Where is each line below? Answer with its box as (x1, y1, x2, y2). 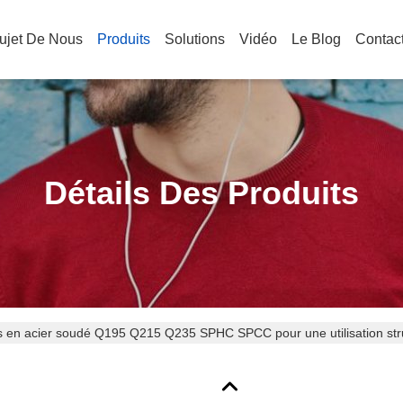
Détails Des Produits (44, 175, 359, 211)
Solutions (165, 31, 225, 47)
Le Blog (291, 31, 341, 47)
